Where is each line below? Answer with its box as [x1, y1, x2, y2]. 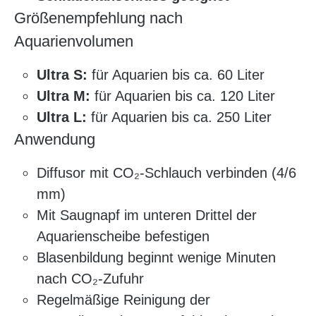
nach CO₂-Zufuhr [37, 271, 144, 287]
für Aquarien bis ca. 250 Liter [87, 109, 272, 126]
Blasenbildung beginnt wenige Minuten [37, 250, 276, 266]
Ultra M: [37, 88, 90, 104]
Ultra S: [37, 67, 87, 83]
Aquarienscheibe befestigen [37, 229, 209, 245]
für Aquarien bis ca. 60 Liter [87, 67, 265, 83]
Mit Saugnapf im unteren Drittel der [37, 207, 257, 224]
